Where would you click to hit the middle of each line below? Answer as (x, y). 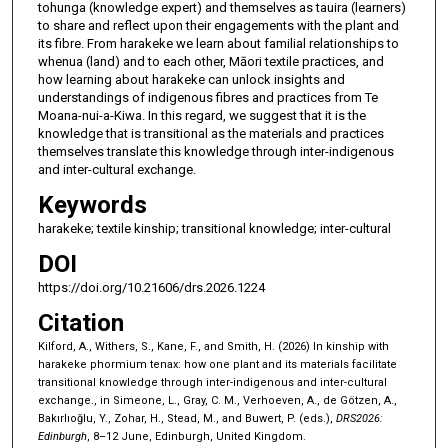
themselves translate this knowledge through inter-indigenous (215, 151)
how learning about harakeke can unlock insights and (191, 79)
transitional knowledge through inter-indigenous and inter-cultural (212, 382)
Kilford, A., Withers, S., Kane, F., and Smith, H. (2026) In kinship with (213, 346)
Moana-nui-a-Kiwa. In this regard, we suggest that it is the (201, 115)
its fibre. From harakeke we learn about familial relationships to (218, 43)
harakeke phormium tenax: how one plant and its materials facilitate (217, 364)
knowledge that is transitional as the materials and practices (210, 133)
